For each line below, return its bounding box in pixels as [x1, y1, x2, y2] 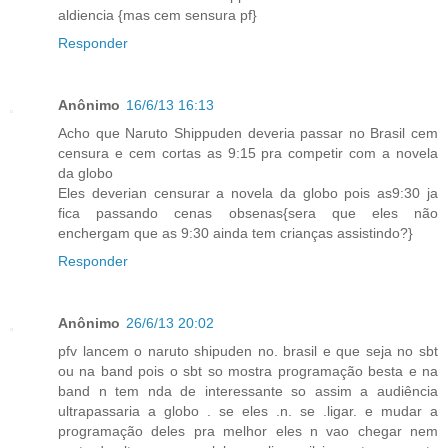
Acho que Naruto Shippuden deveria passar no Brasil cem [58, 124, 438, 141]
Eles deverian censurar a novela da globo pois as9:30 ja [58, 184, 438, 201]
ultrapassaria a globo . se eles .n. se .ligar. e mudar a [58, 402, 438, 419]
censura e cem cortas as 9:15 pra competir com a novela [58, 144, 438, 161]
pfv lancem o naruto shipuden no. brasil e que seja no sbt [58, 342, 438, 359]
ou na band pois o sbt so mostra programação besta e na [58, 362, 438, 379]
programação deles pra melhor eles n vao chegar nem [58, 422, 438, 439]
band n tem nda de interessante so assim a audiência [58, 382, 438, 399]
